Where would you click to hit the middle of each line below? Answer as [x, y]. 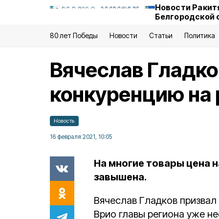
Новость [64, 121]
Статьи [161, 35]
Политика [199, 35]
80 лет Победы [74, 35]
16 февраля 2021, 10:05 [81, 137]
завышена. [120, 177]
